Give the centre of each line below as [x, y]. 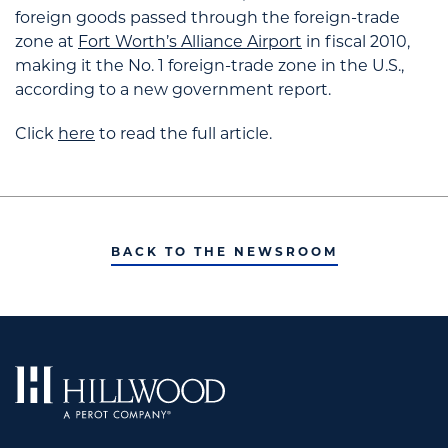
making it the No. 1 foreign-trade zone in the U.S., [209, 65]
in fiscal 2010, [356, 41]
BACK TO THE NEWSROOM [224, 251]
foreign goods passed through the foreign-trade [207, 17]
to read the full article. [183, 133]
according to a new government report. [173, 89]
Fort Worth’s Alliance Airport [190, 41]
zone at [46, 41]
